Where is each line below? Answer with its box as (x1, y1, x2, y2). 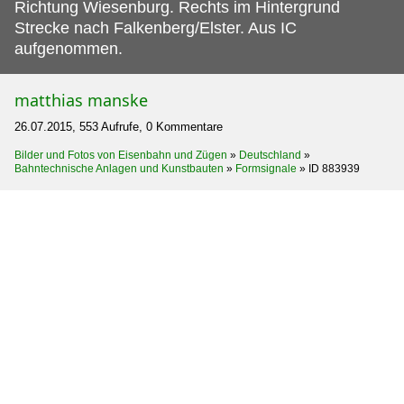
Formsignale (235, 162, 297, 176)
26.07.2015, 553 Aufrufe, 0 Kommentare (14, 120, 223, 134)
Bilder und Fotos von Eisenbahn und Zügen (14, 149, 227, 162)
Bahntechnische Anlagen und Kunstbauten (14, 162, 224, 176)
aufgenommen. (14, 40, 123, 59)
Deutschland (239, 149, 301, 162)
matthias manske (14, 89, 148, 112)
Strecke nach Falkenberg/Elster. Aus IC (14, 19, 297, 38)
